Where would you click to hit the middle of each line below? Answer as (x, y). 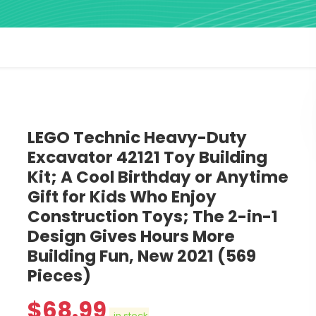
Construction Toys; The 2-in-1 (153, 217)
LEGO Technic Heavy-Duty (137, 138)
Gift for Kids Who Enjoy (122, 197)
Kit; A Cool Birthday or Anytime (158, 177)
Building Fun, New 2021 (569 (142, 256)
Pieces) (59, 276)
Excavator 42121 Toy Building (147, 158)
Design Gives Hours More (131, 237)
